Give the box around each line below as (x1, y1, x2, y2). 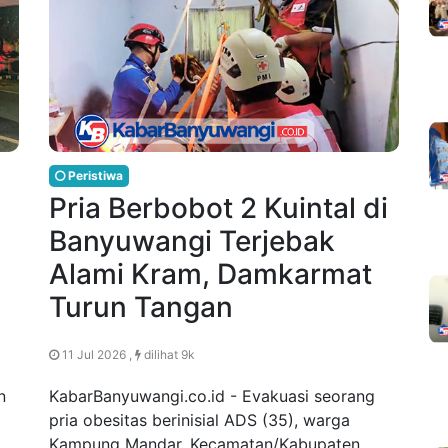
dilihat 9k (141, 347, 195, 363)
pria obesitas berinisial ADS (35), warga (49, 410, 350, 431)
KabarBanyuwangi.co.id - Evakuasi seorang (49, 386, 375, 407)
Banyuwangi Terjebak (49, 224, 335, 259)
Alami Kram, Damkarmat (49, 257, 372, 292)
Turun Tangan (49, 290, 233, 325)
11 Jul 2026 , (59, 347, 135, 363)
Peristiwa (65, 168, 123, 184)
